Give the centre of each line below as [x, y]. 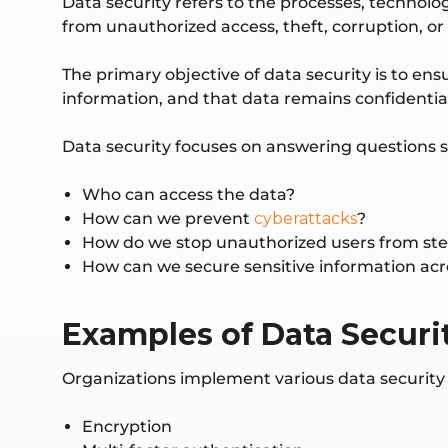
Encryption [127, 427]
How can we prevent [168, 219]
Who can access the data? [188, 195]
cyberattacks [305, 219]
